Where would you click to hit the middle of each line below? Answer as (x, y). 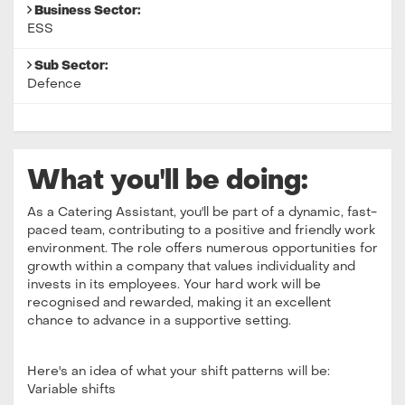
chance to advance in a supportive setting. (159, 321)
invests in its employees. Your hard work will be (174, 285)
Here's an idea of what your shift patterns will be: (179, 372)
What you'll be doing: (168, 182)
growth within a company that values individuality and (191, 267)
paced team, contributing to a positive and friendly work (201, 231)
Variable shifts (71, 390)
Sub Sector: (70, 66)
